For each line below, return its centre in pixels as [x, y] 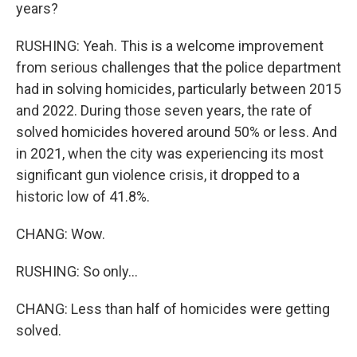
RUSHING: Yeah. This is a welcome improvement [170, 46]
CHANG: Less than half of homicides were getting [173, 309]
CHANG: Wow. [61, 234]
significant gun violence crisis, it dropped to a [158, 175]
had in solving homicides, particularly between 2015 [178, 89]
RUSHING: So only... [77, 271]
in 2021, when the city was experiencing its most [170, 153]
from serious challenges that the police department [178, 67]
